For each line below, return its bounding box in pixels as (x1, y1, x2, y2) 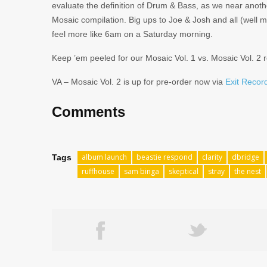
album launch (82, 151, 127, 162)
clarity (202, 151, 222, 162)
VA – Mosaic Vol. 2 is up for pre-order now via (52, 76, 225, 86)
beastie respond (136, 151, 193, 162)
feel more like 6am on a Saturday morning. (52, 29, 213, 39)
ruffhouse (82, 166, 114, 176)
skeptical (169, 166, 198, 176)
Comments (52, 103, 125, 120)
